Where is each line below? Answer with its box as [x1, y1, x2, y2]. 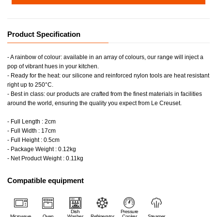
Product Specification [7, 30, 80, 39]
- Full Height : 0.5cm [7, 137, 60, 144]
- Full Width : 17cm [7, 127, 56, 135]
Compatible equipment [7, 176, 84, 185]
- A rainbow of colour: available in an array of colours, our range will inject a [7, 54, 203, 61]
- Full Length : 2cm [7, 118, 56, 125]
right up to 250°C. [7, 81, 53, 89]
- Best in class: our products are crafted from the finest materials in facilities [7, 91, 202, 98]
